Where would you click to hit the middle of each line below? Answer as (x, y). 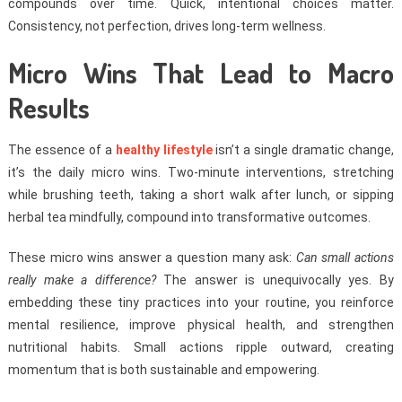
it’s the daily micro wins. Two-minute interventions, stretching (201, 173)
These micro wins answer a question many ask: (152, 258)
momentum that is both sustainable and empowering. (163, 370)
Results (48, 108)
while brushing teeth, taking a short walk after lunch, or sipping (201, 195)
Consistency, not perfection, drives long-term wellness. (166, 26)
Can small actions (345, 258)
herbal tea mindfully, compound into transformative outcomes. (189, 218)
